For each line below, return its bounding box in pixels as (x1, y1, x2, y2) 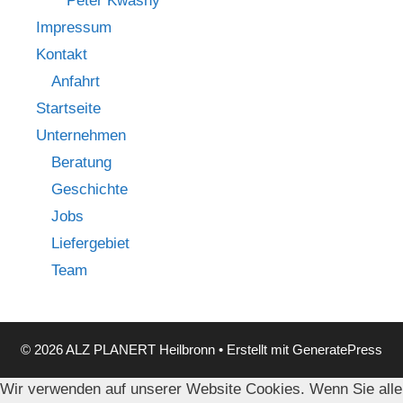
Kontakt (36, 45, 87, 63)
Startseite (36, 99, 101, 117)
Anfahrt (51, 72, 100, 90)
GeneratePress (292, 341, 382, 357)
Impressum (36, 18, 112, 36)
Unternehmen (36, 126, 126, 144)
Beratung (51, 153, 112, 171)
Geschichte (51, 180, 128, 198)
